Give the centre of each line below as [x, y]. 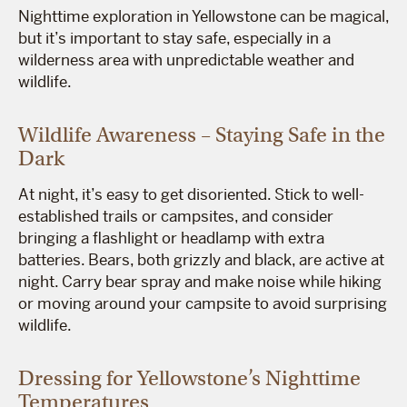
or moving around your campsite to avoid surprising [203, 303]
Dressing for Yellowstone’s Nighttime [189, 377]
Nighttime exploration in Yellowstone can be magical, [203, 16]
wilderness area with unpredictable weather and [186, 60]
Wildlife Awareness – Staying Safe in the [202, 134]
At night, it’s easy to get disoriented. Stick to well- [191, 194]
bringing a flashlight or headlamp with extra [171, 238]
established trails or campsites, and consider [176, 216]
